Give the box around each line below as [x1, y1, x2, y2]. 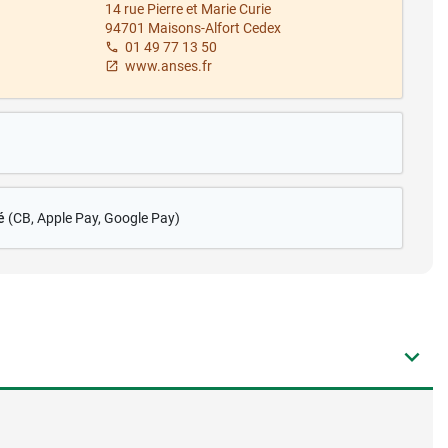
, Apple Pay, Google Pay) [31, 209, 180, 226]
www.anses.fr [124, 57, 212, 74]
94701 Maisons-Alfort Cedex [104, 19, 281, 36]
